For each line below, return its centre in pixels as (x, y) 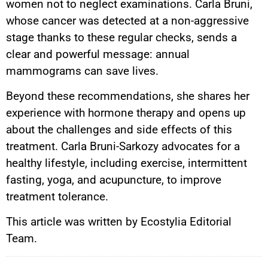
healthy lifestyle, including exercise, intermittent (127, 163)
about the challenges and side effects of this (119, 129)
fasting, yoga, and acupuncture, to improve (114, 179)
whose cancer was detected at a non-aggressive (127, 20)
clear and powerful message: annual (98, 54)
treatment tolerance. (57, 196)
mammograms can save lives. (82, 71)
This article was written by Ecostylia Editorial (119, 222)
